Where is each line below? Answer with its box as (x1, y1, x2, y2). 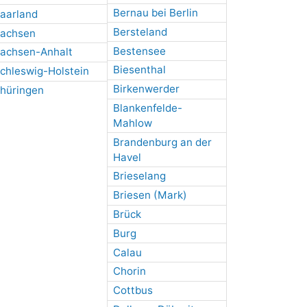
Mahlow (112, 116, 152, 130)
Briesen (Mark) (112, 188, 187, 202)
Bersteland (112, 25, 167, 38)
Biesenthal (112, 63, 166, 77)
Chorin (112, 265, 146, 278)
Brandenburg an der (112, 135, 212, 149)
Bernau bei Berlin (112, 5, 198, 19)
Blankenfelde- (112, 101, 182, 114)
